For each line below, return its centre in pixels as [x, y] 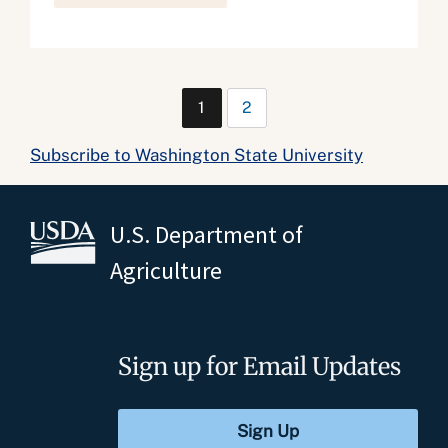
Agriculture [166, 270]
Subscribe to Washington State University [196, 155]
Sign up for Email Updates [259, 366]
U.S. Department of [206, 234]
